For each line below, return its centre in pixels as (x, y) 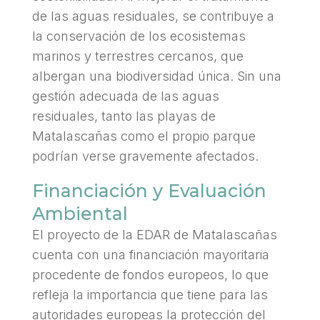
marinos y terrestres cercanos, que (137, 56)
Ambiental (80, 213)
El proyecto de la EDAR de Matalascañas (154, 234)
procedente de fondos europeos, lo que (150, 274)
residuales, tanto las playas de (124, 116)
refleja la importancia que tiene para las (150, 294)
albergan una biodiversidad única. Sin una (156, 76)
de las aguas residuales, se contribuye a (153, 16)
